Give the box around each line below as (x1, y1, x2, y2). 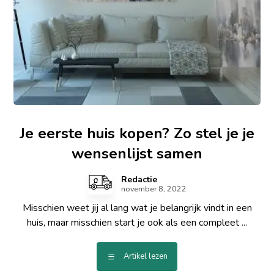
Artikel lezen (124, 251, 168, 262)
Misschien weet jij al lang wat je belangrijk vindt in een (22, 201, 252, 215)
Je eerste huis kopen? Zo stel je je (20, 124, 254, 144)
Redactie (120, 174, 157, 186)
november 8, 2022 (120, 183, 187, 194)
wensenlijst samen (72, 144, 202, 164)
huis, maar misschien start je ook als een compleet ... (27, 216, 247, 230)
